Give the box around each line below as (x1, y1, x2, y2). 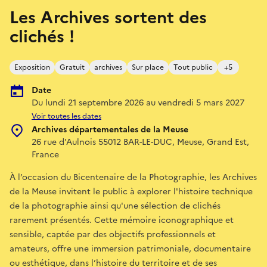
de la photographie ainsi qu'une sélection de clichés (10, 199, 221, 212)
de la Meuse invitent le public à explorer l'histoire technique (10, 185, 253, 198)
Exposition (14, 61, 50, 73)
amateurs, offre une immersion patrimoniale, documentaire (10, 242, 251, 255)
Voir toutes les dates (32, 110, 101, 122)
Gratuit (60, 61, 85, 73)
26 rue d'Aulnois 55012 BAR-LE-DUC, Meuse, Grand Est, (32, 135, 249, 148)
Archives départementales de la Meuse (32, 123, 188, 136)
